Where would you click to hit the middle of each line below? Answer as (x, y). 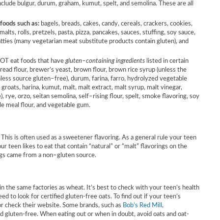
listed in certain (167, 61)
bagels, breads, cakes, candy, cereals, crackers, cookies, (116, 23)
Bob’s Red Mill (142, 206)
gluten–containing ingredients (106, 61)
